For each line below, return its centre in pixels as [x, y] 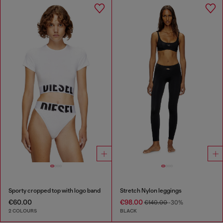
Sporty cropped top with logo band [55, 190]
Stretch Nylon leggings [151, 190]
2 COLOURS [23, 211]
